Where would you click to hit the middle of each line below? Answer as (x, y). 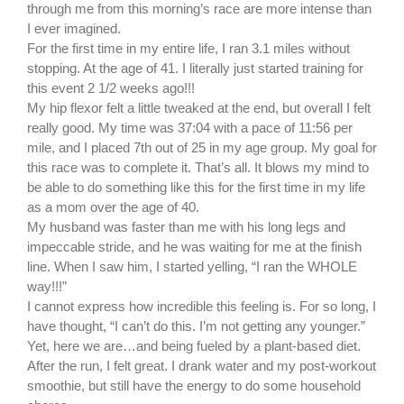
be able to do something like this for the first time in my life (196, 188)
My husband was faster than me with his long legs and (186, 227)
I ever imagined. (74, 29)
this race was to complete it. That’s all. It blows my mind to (198, 168)
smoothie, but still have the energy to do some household (194, 386)
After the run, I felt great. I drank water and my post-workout (202, 366)
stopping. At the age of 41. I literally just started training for (195, 69)
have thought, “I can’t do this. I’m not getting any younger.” (196, 326)
